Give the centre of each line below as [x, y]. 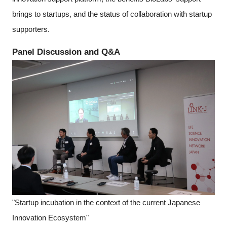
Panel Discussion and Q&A [66, 52]
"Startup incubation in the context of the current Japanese [106, 202]
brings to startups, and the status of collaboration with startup [112, 14]
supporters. [31, 29]
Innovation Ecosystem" [50, 217]
